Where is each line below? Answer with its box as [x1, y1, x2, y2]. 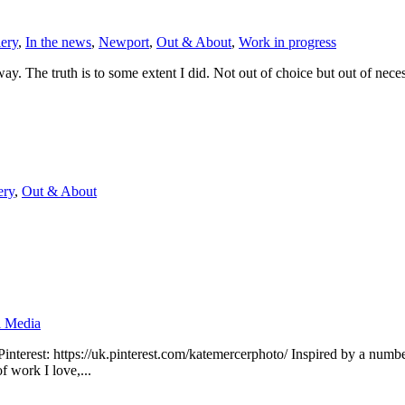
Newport [99, 34, 149, 51]
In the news [25, 34, 91, 51]
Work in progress [239, 34, 336, 51]
